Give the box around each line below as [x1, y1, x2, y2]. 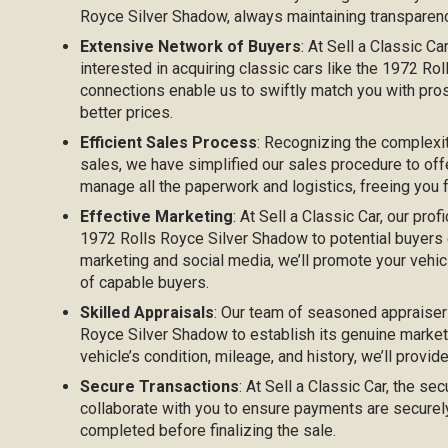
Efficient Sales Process [80, 133, 258, 153]
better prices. [80, 103, 174, 123]
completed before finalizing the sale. [80, 421, 337, 441]
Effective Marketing [80, 207, 234, 227]
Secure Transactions [80, 377, 240, 397]
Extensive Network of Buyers [80, 37, 302, 57]
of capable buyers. [80, 273, 210, 293]
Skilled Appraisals [80, 303, 215, 323]
